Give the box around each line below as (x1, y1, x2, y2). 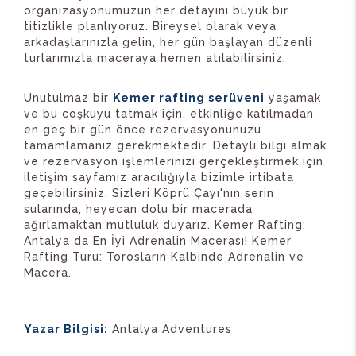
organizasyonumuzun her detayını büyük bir (24, 4, 288, 17)
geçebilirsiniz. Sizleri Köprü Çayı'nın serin (24, 187, 274, 200)
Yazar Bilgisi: (24, 323, 108, 336)
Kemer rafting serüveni (113, 91, 265, 105)
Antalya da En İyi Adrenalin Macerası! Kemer (24, 234, 292, 248)
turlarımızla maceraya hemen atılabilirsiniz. (24, 52, 286, 65)
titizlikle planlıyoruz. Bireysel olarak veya (24, 20, 277, 33)
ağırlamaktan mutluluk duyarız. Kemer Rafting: (24, 219, 306, 232)
